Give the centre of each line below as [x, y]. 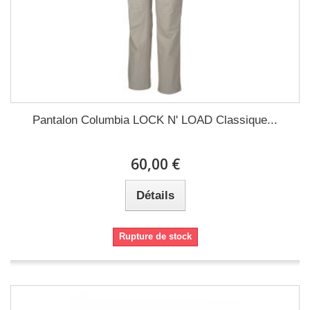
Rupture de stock [155, 236]
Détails [155, 195]
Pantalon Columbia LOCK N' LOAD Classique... [155, 120]
